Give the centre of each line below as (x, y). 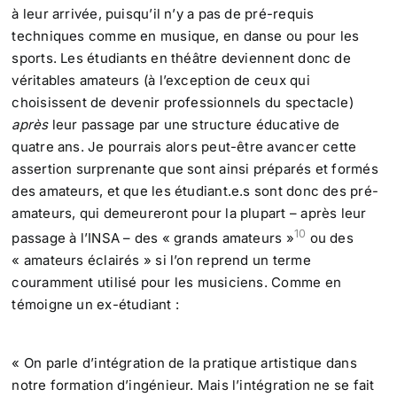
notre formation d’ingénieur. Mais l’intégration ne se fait (193, 385)
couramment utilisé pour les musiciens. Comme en (176, 283)
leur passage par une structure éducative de (196, 125)
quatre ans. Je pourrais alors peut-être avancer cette (184, 147)
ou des (330, 238)
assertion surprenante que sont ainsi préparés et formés (195, 169)
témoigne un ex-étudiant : (96, 305)
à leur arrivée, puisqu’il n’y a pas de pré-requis (163, 14)
